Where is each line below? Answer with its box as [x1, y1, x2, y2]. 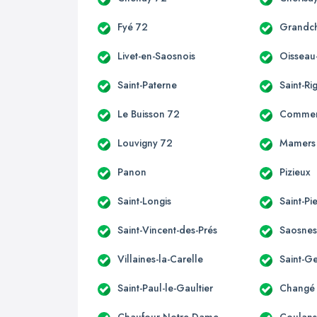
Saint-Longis [117, 193, 171, 208]
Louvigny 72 [117, 135, 173, 150]
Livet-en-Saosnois [117, 48, 195, 63]
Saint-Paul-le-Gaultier [117, 280, 213, 295]
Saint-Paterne [117, 77, 177, 92]
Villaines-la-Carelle [117, 251, 203, 266]
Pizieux [279, 164, 311, 179]
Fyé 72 [117, 19, 148, 34]
